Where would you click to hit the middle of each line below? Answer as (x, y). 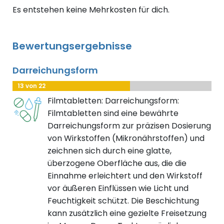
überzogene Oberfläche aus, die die (117, 163)
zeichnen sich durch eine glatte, (109, 151)
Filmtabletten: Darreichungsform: (113, 101)
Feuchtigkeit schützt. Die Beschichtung (123, 201)
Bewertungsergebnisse (72, 46)
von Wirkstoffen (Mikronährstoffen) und (126, 138)
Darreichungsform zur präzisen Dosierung (129, 126)
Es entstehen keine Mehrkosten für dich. (91, 10)
